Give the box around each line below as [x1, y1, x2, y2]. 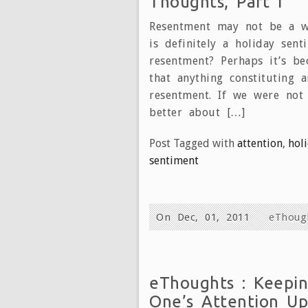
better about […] [149, 105, 245, 119]
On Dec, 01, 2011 [156, 210, 256, 223]
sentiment [149, 153, 199, 167]
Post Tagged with [149, 136, 237, 150]
